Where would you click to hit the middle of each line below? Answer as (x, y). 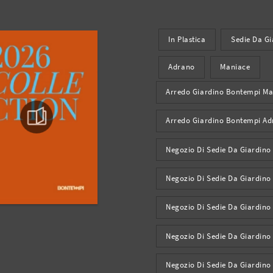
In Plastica (187, 40)
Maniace (235, 67)
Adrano (182, 67)
